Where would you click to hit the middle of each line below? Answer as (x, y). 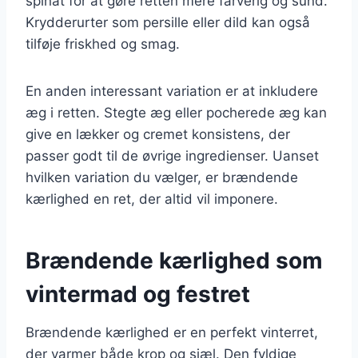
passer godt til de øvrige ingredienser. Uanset (172, 155)
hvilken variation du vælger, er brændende (162, 177)
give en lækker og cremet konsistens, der (158, 134)
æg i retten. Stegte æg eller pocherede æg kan (176, 112)
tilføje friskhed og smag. (103, 44)
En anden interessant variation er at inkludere (172, 91)
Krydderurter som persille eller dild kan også (168, 22)
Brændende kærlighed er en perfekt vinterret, (172, 332)
